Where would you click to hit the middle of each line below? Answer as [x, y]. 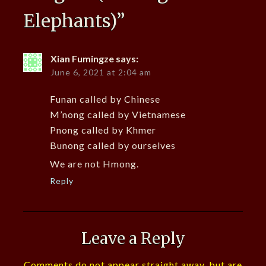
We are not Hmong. [94, 164]
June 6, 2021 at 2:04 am [101, 72]
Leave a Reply [133, 239]
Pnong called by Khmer [103, 130]
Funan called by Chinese [105, 99]
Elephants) [69, 21]
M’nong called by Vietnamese [118, 115]
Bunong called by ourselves [113, 145]
